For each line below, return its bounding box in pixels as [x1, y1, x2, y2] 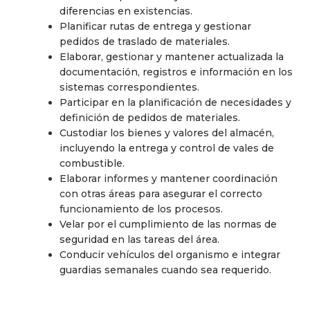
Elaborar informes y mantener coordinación [60, 172, 277, 185]
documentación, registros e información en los [60, 65, 293, 78]
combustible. [60, 156, 125, 170]
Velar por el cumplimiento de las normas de [60, 217, 277, 230]
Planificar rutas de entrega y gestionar [60, 19, 251, 33]
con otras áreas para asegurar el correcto [60, 187, 262, 200]
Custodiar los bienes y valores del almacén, [60, 126, 274, 139]
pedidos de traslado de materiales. [60, 35, 230, 48]
